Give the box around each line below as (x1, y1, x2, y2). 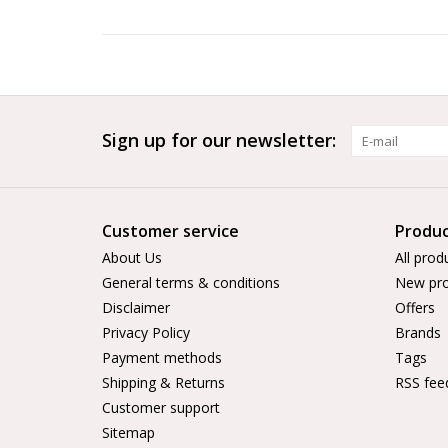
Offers (394, 298, 435, 318)
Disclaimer (102, 298, 170, 318)
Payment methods (102, 348, 222, 368)
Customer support (102, 398, 220, 418)
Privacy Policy (102, 323, 190, 343)
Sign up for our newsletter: (102, 128, 336, 153)
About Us (102, 248, 162, 268)
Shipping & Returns (102, 373, 225, 393)
